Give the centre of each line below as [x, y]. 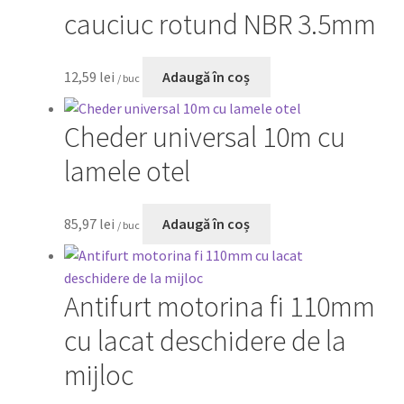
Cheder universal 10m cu [204, 138]
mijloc [98, 376]
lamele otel [127, 172]
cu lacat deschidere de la [205, 341]
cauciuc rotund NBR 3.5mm [220, 25]
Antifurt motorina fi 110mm [219, 307]
